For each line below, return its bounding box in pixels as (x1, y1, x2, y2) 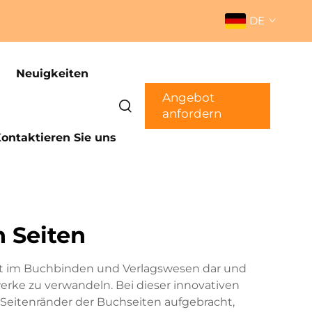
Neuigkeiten (15, 67, 88, 80)
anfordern (162, 107, 221, 120)
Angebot (162, 91, 214, 104)
